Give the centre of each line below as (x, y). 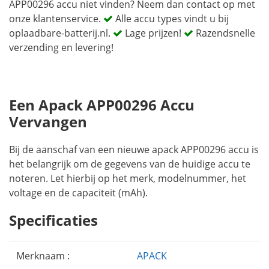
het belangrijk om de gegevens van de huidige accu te (130, 164)
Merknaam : (43, 256)
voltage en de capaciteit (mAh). (78, 193)
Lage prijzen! (153, 33)
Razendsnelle (224, 33)
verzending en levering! (61, 47)
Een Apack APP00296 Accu (102, 105)
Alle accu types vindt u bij (171, 19)
